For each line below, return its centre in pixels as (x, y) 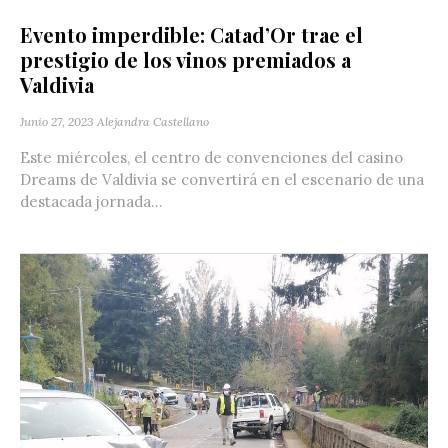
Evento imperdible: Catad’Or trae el (191, 34)
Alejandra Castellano (153, 121)
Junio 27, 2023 (57, 121)
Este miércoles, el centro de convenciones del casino (211, 157)
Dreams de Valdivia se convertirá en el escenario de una (222, 179)
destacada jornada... (91, 201)
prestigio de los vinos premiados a (185, 59)
